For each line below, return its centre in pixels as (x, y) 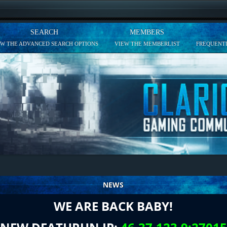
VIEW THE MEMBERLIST (147, 44)
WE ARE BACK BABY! (113, 206)
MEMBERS (147, 32)
